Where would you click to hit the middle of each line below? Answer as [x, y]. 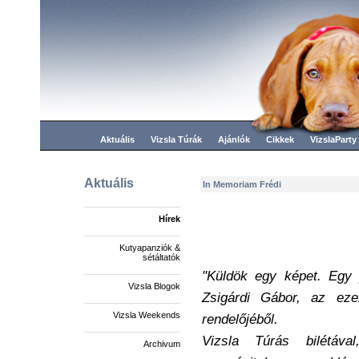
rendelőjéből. [242, 319]
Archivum [162, 344]
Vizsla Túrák [176, 139]
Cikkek [280, 139]
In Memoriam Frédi [242, 184]
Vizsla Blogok [154, 286]
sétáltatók [161, 257]
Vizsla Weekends [147, 315]
